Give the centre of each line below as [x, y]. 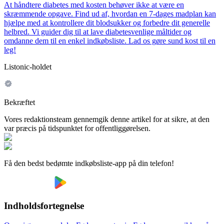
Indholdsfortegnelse [44, 206]
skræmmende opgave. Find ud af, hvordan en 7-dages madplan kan [110, 14]
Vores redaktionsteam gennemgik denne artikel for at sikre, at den [107, 119]
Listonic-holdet [28, 67]
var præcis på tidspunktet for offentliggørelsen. [77, 128]
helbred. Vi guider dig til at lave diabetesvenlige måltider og [98, 32]
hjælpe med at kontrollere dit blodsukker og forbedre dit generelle [107, 23]
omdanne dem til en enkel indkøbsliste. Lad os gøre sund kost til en [110, 41]
